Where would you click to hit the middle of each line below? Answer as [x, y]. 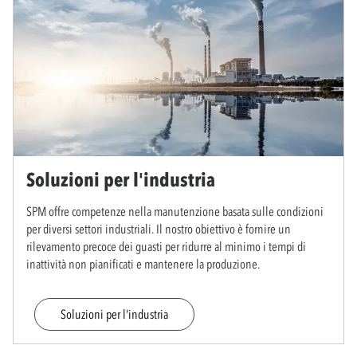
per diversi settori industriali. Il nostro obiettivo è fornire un [159, 228]
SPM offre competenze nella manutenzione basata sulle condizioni [175, 211]
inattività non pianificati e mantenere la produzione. [143, 263]
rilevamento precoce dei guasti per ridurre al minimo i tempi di [166, 246]
